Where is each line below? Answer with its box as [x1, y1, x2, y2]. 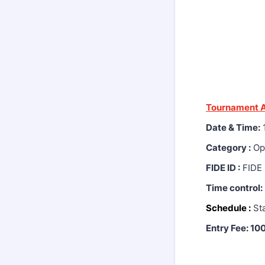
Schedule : [206, 202, 251, 214]
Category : [206, 142, 251, 153]
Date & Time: [206, 122, 260, 133]
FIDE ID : [206, 162, 240, 173]
